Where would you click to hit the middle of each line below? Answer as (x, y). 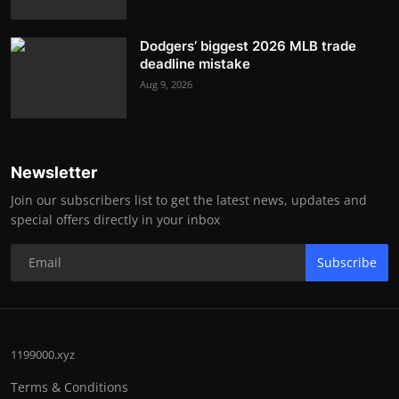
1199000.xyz (43, 354)
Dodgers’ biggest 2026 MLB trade (248, 45)
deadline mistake (195, 63)
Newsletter (54, 172)
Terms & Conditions (69, 387)
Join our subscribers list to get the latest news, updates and (189, 199)
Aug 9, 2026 (166, 84)
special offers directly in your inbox (115, 219)
